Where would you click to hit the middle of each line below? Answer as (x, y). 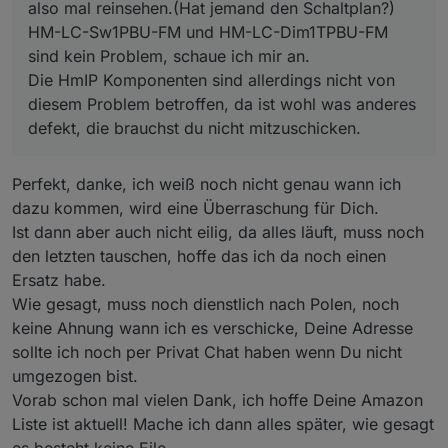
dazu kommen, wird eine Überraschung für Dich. (195, 208)
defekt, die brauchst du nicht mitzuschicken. (194, 128)
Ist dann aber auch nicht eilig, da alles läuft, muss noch (218, 232)
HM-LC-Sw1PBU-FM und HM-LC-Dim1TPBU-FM (208, 32)
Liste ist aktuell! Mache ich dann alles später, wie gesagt (223, 424)
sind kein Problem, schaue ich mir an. (169, 56)
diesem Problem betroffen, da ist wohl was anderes (222, 104)
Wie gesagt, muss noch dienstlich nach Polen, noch (205, 304)
